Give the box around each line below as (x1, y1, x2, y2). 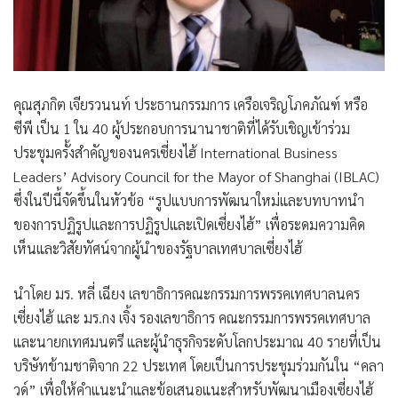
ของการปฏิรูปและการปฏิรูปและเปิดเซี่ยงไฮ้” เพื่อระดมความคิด (13, 215, 365, 235)
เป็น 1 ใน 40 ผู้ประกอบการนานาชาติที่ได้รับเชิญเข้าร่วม (33, 119, 350, 139)
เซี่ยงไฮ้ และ (13, 308, 84, 328)
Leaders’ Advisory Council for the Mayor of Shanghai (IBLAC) (13, 167, 379, 187)
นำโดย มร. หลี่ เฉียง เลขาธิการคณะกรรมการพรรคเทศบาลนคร (13, 284, 360, 304)
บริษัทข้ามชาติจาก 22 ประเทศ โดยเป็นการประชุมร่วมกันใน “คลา (13, 356, 384, 376)
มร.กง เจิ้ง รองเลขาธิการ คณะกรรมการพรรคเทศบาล (84, 308, 370, 328)
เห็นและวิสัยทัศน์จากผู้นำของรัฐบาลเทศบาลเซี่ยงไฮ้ (13, 239, 302, 259)
